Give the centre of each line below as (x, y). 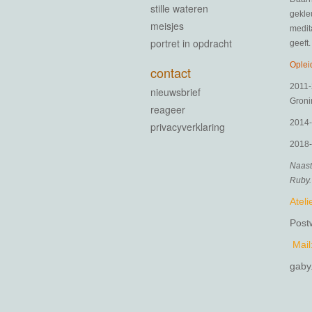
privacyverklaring (188, 127)
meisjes (167, 26)
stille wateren (179, 8)
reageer (168, 109)
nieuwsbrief (175, 92)
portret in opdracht (191, 43)
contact (171, 72)
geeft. (300, 43)
